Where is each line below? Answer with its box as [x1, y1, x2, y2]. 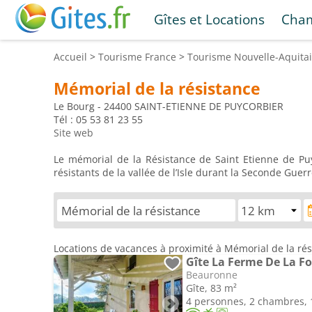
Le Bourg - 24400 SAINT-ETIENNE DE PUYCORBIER [54, 100, 283, 113]
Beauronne [186, 268, 237, 281]
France [145, 50, 176, 63]
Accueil [54, 50, 87, 63]
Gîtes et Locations [153, 10, 265, 28]
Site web [54, 126, 93, 139]
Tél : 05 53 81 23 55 [54, 113, 143, 126]
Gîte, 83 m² [186, 281, 237, 295]
